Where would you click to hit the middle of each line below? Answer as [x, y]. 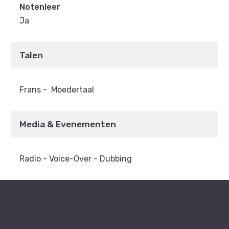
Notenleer [40, 7]
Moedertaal [73, 89]
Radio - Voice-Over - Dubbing [76, 158]
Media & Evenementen [68, 124]
